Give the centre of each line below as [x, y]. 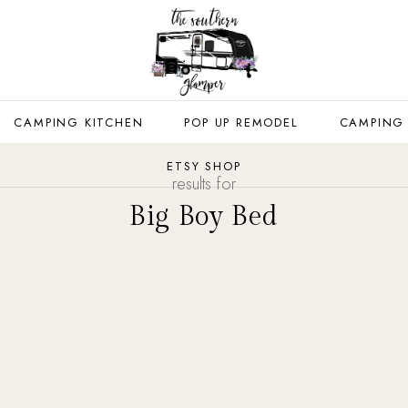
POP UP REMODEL [241, 122]
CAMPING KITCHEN [79, 122]
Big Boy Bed [204, 217]
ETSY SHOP [204, 166]
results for [204, 184]
